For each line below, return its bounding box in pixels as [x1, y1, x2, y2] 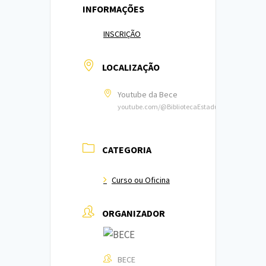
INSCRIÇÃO [103, 28, 141, 39]
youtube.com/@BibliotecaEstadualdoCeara [118, 102, 251, 111]
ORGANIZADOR [102, 207, 165, 219]
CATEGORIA [102, 143, 151, 156]
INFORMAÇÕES [83, 2, 144, 15]
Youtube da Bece [118, 88, 178, 100]
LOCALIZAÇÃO [102, 61, 160, 73]
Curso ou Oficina [112, 174, 170, 185]
